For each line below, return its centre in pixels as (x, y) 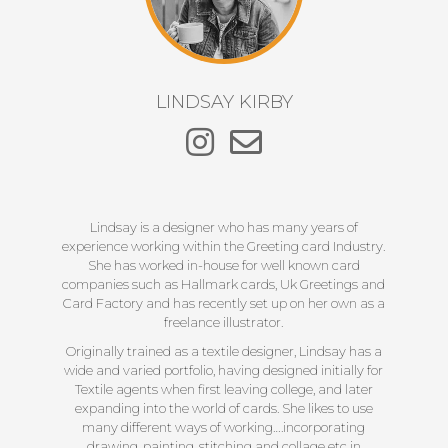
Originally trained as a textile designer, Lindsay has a (223, 351)
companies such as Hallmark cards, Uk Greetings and (224, 284)
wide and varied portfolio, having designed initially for (224, 370)
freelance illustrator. (224, 322)
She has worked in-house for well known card (223, 265)
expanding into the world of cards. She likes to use (223, 408)
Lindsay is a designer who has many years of (223, 227)
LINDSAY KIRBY (224, 102)
